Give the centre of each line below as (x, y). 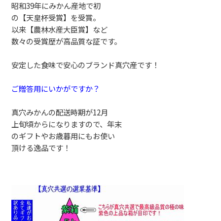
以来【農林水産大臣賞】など (60, 29)
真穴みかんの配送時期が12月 (60, 112)
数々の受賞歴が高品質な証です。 (67, 41)
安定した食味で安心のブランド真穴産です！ (86, 64)
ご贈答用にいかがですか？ (56, 88)
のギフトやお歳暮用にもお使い (63, 135)
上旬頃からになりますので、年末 (67, 124)
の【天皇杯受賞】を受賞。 (56, 17)
